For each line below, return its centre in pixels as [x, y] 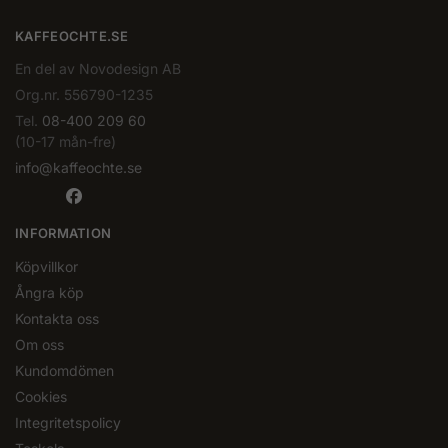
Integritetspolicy [68, 422]
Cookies [41, 396]
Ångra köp [49, 292]
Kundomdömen [64, 370]
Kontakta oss [57, 318]
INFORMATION [63, 233]
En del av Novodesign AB [98, 69]
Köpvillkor [46, 266]
